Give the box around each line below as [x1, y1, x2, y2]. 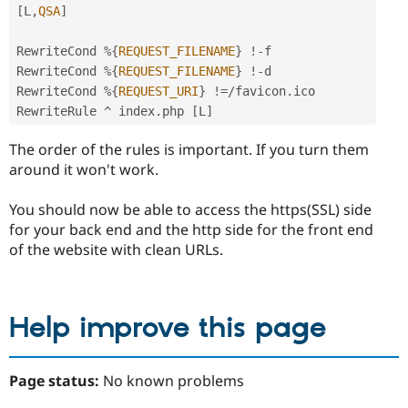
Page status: [9, 370, 103, 391]
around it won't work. [9, 159, 158, 180]
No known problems [103, 370, 244, 391]
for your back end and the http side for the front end [9, 219, 373, 240]
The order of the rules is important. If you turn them [9, 139, 369, 160]
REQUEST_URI [118, 84, 199, 99]
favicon [235, 84, 286, 99]
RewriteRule [16, 104, 104, 119]
